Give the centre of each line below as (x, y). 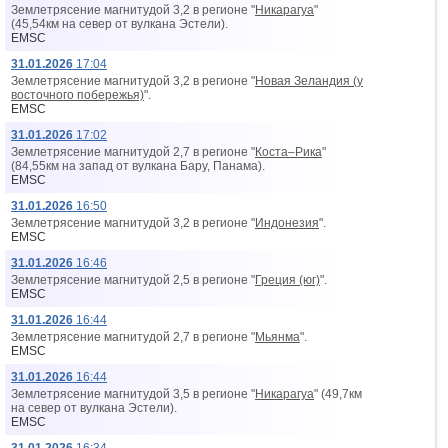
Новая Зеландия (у (309, 81)
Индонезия (287, 223)
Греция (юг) (287, 280)
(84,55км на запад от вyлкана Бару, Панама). (138, 166)
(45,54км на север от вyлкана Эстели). (119, 24)
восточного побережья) (77, 95)
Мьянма (277, 337)
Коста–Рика (288, 152)
